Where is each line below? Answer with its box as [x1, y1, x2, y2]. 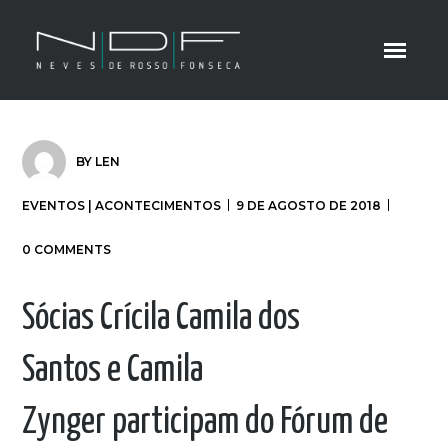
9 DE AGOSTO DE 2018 [236, 198, 382, 213]
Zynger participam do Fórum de [22, 405, 389, 441]
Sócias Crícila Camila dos [22, 301, 301, 337]
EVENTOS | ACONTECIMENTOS [22, 198, 222, 213]
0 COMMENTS [22, 242, 112, 257]
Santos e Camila [22, 353, 204, 389]
